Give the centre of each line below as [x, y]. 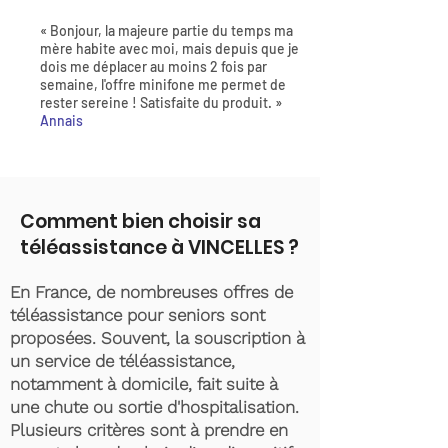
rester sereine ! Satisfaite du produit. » [161, 102]
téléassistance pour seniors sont [137, 315]
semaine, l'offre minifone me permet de [163, 84]
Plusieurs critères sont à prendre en [149, 430]
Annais [61, 120]
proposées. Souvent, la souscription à [157, 338]
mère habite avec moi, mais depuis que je [169, 48]
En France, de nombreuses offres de [151, 292]
